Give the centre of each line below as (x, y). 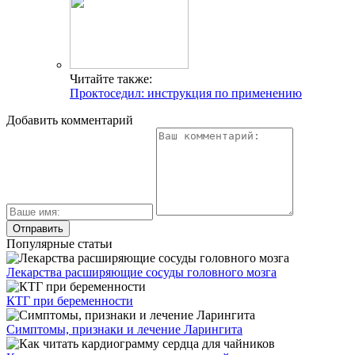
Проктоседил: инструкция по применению (186, 93)
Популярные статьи (59, 243)
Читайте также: (111, 78)
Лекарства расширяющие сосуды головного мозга (141, 272)
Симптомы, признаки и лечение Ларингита (124, 329)
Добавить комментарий (70, 120)
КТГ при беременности (70, 300)
